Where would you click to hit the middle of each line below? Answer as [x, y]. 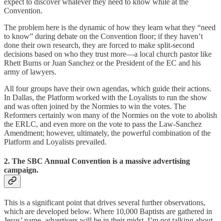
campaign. [21, 170]
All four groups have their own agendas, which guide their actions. [108, 88]
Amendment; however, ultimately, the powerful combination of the [107, 133]
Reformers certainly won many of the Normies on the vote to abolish [110, 115]
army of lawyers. [30, 72]
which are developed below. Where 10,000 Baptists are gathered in [108, 212]
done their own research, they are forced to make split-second [99, 45]
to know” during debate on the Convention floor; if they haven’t [103, 36]
